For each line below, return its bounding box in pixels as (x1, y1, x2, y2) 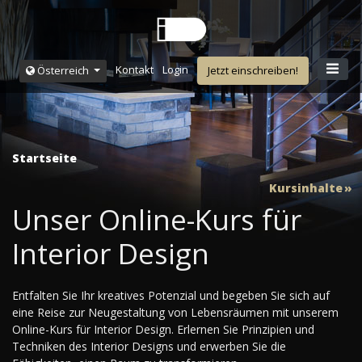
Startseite (12, 150, 77, 166)
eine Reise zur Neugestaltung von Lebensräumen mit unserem (12, 305, 339, 321)
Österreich (35, 63, 92, 78)
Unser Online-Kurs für (12, 200, 301, 239)
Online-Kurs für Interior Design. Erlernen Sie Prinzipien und (12, 322, 314, 338)
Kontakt (116, 62, 154, 78)
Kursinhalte (269, 179, 343, 196)
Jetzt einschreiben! (208, 63, 299, 78)
